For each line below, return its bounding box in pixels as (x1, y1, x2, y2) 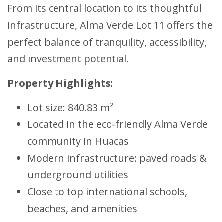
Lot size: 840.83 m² (27, 101, 113, 114)
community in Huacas (27, 134, 129, 148)
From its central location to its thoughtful (7, 1, 202, 15)
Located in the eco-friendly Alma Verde (27, 117, 208, 131)
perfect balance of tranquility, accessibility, (7, 35, 207, 49)
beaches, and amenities (27, 202, 137, 216)
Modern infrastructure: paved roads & (27, 151, 207, 165)
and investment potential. (7, 52, 129, 66)
